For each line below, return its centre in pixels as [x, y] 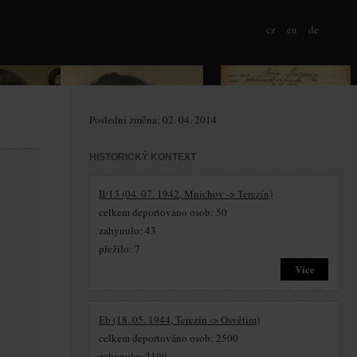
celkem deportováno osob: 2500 [169, 338]
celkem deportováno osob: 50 [163, 212]
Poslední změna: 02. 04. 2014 [153, 120]
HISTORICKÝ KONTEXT [143, 157]
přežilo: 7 [120, 249]
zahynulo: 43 [127, 230]
